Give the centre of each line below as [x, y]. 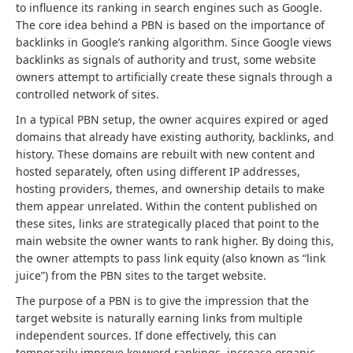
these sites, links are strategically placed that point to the [167, 223]
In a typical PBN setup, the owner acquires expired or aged [172, 119]
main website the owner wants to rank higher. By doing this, [175, 240]
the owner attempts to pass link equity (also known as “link [171, 258]
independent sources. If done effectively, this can [146, 335]
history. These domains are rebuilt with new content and [165, 154]
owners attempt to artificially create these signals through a [174, 76]
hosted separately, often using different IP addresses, [158, 171]
